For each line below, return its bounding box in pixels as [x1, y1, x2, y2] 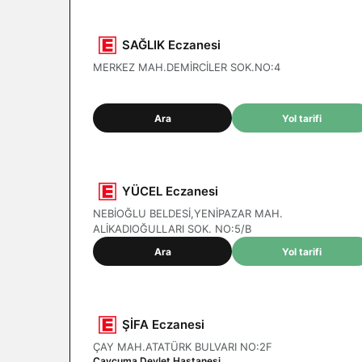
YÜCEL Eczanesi [122, 183, 218, 199]
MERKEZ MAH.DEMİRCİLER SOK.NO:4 [93, 61, 280, 74]
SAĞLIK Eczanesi [122, 37, 221, 53]
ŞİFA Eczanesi [122, 317, 204, 332]
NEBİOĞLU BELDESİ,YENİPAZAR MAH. [93, 207, 283, 220]
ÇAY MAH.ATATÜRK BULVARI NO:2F [93, 340, 272, 353]
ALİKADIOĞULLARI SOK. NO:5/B [93, 222, 251, 235]
